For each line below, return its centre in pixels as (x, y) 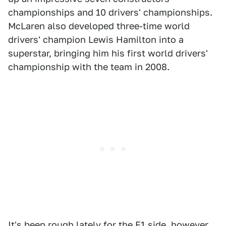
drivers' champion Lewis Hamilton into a (96, 40)
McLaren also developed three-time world (99, 26)
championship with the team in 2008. (89, 67)
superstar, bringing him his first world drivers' (108, 53)
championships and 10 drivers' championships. (110, 12)
